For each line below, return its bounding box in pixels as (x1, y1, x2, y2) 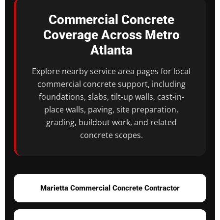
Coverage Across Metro (43, 27, 180, 43)
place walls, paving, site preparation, (44, 104, 178, 115)
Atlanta (90, 43, 133, 58)
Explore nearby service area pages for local (32, 66, 191, 77)
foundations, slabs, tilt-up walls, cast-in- (38, 91, 184, 103)
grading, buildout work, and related (46, 117, 177, 128)
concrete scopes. (80, 130, 143, 141)
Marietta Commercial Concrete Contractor (40, 184, 180, 193)
